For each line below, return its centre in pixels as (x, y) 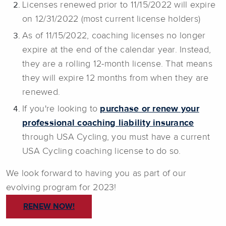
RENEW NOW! (49, 207)
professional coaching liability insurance (108, 123)
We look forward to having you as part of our (96, 173)
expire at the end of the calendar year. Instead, (117, 50)
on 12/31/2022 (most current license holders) (111, 19)
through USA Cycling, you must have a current (116, 137)
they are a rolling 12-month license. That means (117, 64)
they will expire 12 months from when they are (116, 78)
